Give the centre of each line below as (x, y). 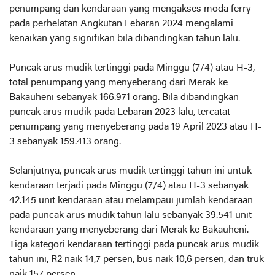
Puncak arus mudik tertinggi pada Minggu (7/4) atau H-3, (132, 68)
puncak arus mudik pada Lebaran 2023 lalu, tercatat (120, 112)
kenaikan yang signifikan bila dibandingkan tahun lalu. (125, 39)
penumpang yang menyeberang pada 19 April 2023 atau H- (135, 127)
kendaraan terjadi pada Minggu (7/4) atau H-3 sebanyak (129, 186)
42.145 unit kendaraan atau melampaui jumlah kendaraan (131, 201)
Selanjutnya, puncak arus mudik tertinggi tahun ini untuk (130, 171)
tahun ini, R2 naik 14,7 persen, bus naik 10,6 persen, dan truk (137, 260)
